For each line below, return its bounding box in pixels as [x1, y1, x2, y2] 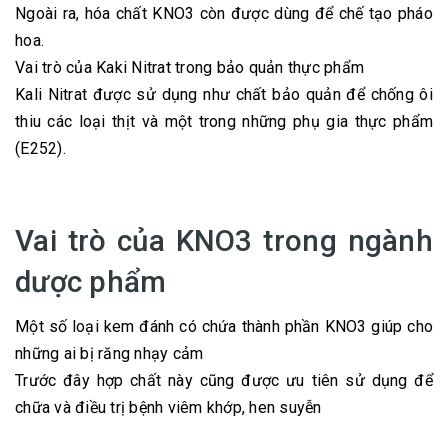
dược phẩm [15, 264, 167, 299]
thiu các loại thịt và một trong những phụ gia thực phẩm [15, 111, 433, 131]
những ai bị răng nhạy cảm [15, 343, 204, 363]
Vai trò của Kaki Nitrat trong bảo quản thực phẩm [15, 57, 364, 77]
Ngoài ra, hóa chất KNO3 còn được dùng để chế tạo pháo [15, 3, 433, 23]
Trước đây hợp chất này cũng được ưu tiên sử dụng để [15, 370, 433, 390]
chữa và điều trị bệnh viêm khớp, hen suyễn [15, 397, 322, 417]
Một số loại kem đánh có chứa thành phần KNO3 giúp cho [15, 316, 433, 336]
